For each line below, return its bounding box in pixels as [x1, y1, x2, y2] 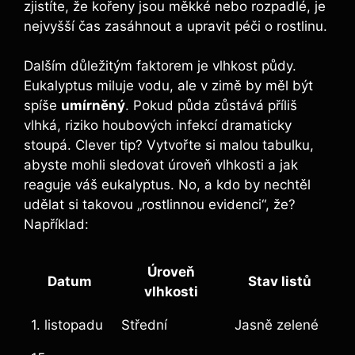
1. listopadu [31, 316, 103, 333]
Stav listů [247, 273, 311, 289]
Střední [121, 316, 167, 333]
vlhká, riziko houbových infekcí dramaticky [24, 117, 292, 134]
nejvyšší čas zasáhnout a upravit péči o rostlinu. [24, 17, 327, 34]
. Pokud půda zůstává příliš [125, 97, 297, 114]
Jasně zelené [235, 316, 319, 333]
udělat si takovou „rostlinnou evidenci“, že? [24, 197, 296, 213]
